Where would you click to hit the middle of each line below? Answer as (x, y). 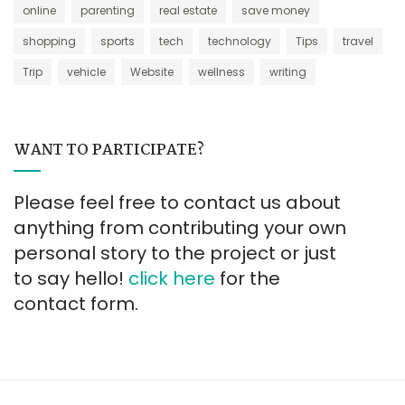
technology (240, 42)
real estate (188, 11)
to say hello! (71, 279)
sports (118, 42)
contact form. (76, 304)
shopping (49, 42)
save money (276, 11)
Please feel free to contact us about (177, 203)
